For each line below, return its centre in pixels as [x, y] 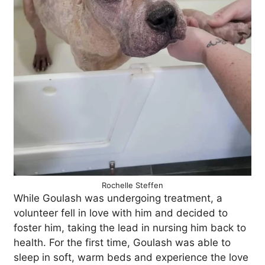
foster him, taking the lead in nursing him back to [130, 228]
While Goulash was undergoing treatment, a [118, 198]
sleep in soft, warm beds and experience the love [131, 257]
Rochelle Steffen [132, 185]
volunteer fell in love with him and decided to [121, 213]
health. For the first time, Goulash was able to [122, 243]
